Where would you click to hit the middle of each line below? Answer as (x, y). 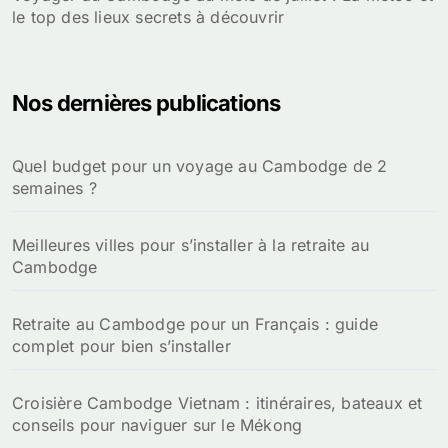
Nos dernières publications (146, 103)
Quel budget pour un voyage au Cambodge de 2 (200, 166)
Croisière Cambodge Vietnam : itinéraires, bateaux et (217, 403)
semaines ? (54, 188)
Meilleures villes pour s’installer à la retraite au (191, 245)
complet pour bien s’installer (121, 346)
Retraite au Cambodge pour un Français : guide (195, 324)
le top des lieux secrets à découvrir (148, 17)
